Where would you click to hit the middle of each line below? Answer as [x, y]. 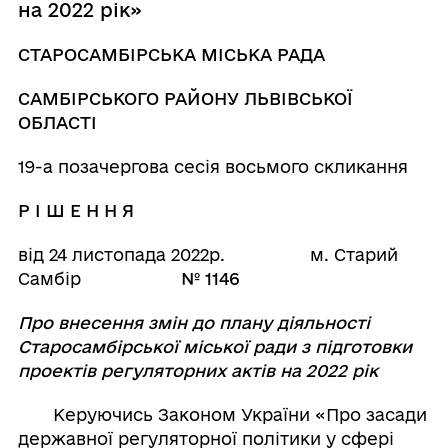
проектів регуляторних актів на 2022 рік [197, 370]
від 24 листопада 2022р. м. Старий [207, 254]
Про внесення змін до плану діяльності [193, 322]
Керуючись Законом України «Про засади [222, 414]
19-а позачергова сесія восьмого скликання [212, 166]
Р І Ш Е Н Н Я [75, 210]
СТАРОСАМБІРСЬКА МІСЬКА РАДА [171, 54]
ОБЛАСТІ [57, 122]
